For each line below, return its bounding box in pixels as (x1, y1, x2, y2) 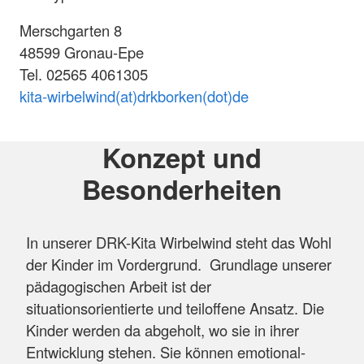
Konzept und (102, 138, 262, 177)
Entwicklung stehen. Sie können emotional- (26, 340, 305, 362)
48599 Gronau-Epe (19, 41, 144, 63)
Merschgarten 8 (19, 19, 122, 41)
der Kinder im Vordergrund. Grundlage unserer (26, 253, 331, 275)
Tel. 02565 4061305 (19, 63, 148, 84)
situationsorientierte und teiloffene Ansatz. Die (26, 297, 324, 318)
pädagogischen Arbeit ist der (26, 275, 211, 297)
